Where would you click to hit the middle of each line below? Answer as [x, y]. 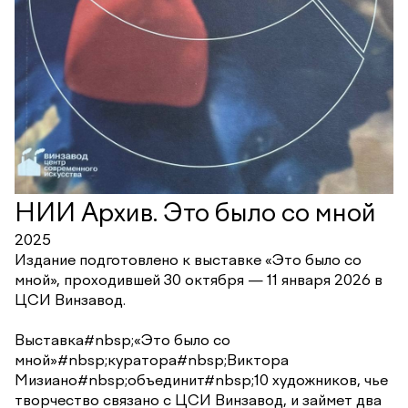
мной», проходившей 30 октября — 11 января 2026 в [199, 279]
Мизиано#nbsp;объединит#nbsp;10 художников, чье [201, 379]
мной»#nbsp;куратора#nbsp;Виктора [152, 359]
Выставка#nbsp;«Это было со [122, 339]
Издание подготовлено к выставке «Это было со [188, 259]
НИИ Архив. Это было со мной [195, 212]
